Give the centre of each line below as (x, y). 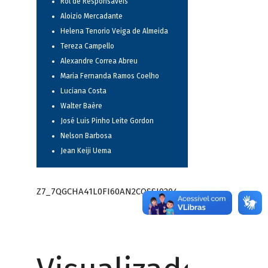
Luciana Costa (83, 91)
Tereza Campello (87, 46)
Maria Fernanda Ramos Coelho (109, 76)
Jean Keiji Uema (86, 151)
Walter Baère (81, 106)
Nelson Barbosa (86, 136)
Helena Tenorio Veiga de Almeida (114, 31)
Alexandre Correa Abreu (99, 61)
